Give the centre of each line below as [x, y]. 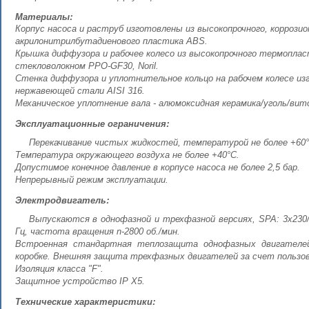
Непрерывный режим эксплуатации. [92, 180]
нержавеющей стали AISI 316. [80, 91]
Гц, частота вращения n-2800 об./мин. [98, 231]
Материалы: [44, 16]
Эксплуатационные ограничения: [92, 123]
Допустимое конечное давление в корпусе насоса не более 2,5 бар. [158, 167]
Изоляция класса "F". [59, 269]
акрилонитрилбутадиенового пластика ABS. [111, 41]
